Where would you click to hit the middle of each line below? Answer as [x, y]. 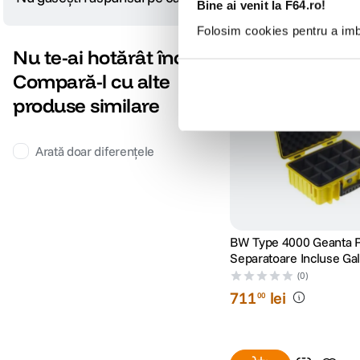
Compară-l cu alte [92, 82]
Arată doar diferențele [95, 151]
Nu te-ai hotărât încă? [108, 57]
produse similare [86, 106]
